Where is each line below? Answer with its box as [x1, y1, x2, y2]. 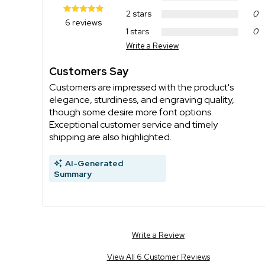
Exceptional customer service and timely [49, 118, 218, 131]
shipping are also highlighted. [49, 130, 172, 143]
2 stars [126, 8, 152, 20]
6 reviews [64, 17, 102, 28]
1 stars [126, 26, 150, 37]
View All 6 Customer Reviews [106, 251, 210, 262]
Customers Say [49, 64, 128, 78]
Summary [54, 168, 92, 179]
